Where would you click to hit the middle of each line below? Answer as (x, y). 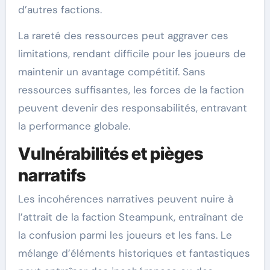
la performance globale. (74, 126)
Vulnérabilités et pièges (110, 153)
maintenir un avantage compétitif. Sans (111, 71)
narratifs (52, 175)
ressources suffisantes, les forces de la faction (131, 89)
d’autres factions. (60, 9)
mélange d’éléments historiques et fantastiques (134, 253)
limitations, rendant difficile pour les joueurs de (132, 53)
